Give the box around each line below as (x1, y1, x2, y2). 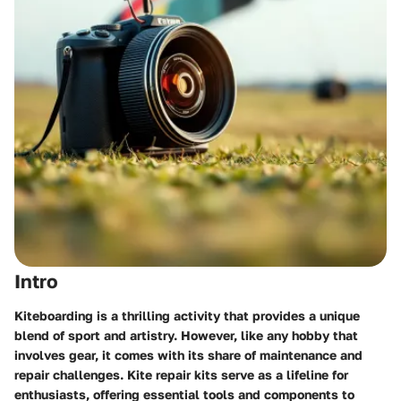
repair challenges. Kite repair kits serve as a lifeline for (14, 366, 348, 382)
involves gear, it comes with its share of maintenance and (14, 346, 363, 363)
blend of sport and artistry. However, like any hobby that (14, 327, 358, 343)
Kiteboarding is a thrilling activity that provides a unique (14, 307, 360, 323)
